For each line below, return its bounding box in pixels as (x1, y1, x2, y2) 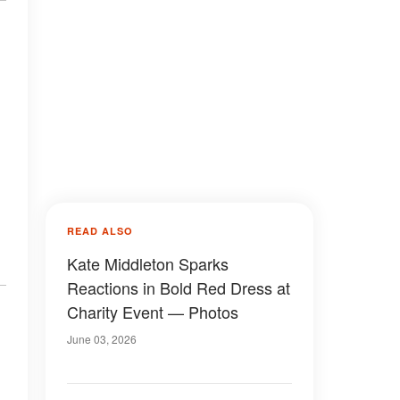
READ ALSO (67, 224, 133, 237)
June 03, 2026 (67, 331, 137, 346)
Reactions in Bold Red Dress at (67, 276, 290, 299)
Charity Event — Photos (67, 300, 238, 323)
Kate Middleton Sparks (67, 252, 229, 275)
